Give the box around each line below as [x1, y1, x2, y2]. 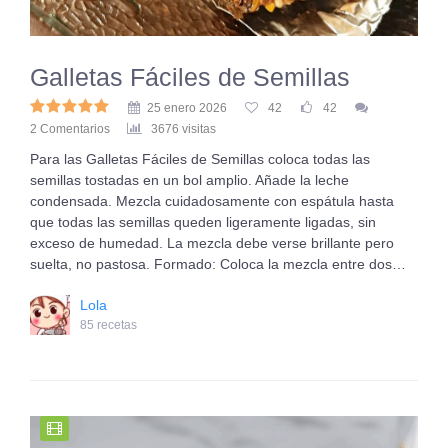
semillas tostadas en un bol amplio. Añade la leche [30, 172, 349, 188]
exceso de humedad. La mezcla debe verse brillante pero [30, 235, 394, 251]
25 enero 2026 [147, 101, 227, 115]
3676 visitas [151, 122, 216, 136]
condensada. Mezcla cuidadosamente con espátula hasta [30, 193, 394, 209]
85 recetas [80, 318, 137, 332]
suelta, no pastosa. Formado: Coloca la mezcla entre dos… [30, 256, 406, 272]
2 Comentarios [30, 122, 110, 136]
